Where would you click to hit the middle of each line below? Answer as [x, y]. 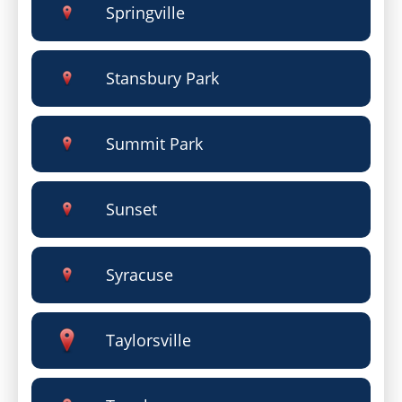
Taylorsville [148, 340]
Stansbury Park [162, 78]
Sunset [131, 209]
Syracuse [139, 275]
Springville [145, 13]
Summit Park [154, 144]
